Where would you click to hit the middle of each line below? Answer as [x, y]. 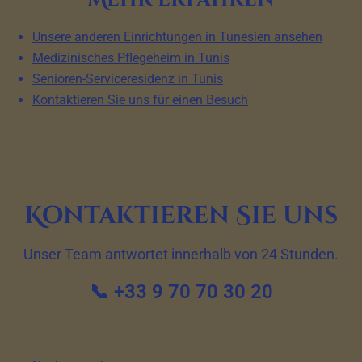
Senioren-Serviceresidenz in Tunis [128, 79]
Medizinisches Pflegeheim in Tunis [131, 58]
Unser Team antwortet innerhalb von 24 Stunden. [181, 254]
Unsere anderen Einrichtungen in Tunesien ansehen [177, 37]
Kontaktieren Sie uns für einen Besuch [140, 100]
